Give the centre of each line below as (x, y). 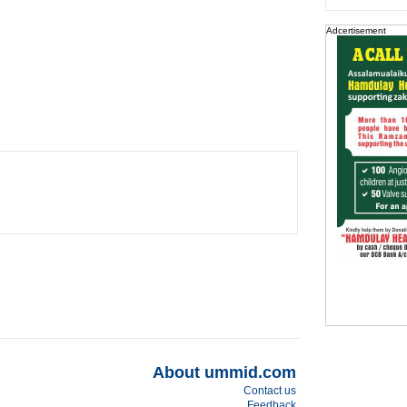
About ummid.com (224, 372)
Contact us (269, 391)
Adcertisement (356, 30)
